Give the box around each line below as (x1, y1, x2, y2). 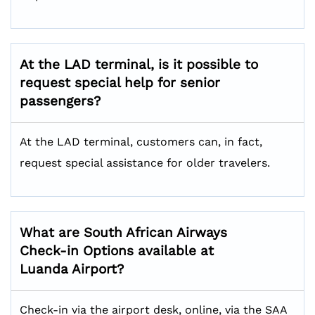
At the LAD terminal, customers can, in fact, (20, 135, 262, 148)
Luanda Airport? (20, 261, 124, 277)
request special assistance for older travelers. (20, 156, 270, 169)
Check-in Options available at (20, 243, 214, 259)
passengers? (20, 93, 101, 109)
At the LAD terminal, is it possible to (20, 56, 258, 72)
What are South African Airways (20, 224, 227, 240)
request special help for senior (20, 75, 220, 91)
